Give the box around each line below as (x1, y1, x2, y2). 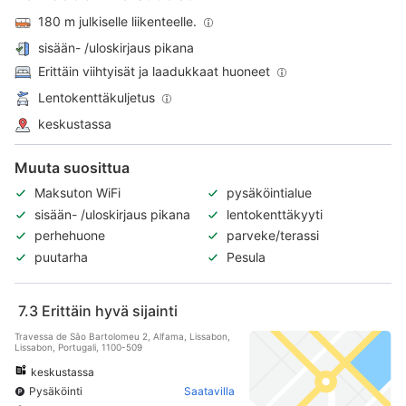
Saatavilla (183, 383, 235, 398)
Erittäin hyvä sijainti (42, 301, 178, 320)
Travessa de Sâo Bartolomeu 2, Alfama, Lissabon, (14, 330, 230, 342)
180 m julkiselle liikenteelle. (38, 13, 197, 29)
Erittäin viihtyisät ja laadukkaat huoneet (38, 63, 270, 79)
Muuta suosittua (14, 158, 130, 177)
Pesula (227, 249, 266, 266)
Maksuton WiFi (34, 185, 121, 201)
